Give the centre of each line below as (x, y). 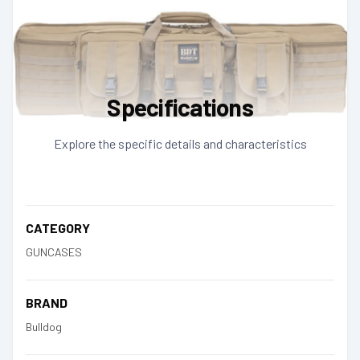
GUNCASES (54, 252)
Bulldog (44, 326)
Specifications (180, 106)
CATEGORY (58, 227)
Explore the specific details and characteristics (180, 143)
